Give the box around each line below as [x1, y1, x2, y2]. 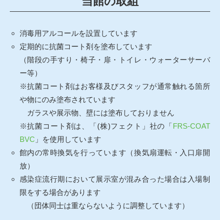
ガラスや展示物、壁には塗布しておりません [19, 109, 174, 117]
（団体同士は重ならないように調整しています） [19, 201, 189, 210]
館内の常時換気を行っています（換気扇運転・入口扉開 [19, 148, 210, 157]
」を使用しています [34, 135, 101, 143]
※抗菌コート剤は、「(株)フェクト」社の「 [19, 122, 173, 130]
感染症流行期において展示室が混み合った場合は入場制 [19, 175, 210, 183]
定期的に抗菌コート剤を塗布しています [19, 42, 152, 51]
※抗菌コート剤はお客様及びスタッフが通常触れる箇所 [19, 82, 210, 90]
